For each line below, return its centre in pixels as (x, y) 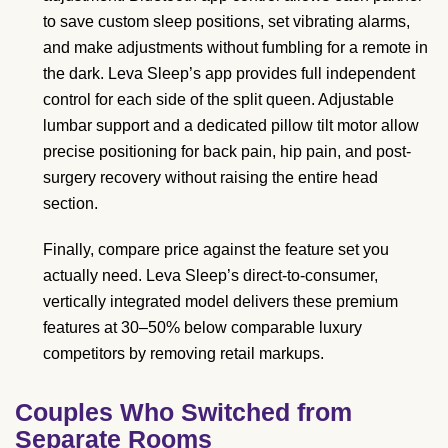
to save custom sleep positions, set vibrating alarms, (226, 21)
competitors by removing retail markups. (183, 353)
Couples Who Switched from (183, 411)
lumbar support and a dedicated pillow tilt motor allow (231, 125)
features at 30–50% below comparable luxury (202, 327)
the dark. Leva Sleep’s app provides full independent (229, 73)
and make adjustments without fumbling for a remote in (235, 47)
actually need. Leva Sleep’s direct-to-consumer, (210, 275)
